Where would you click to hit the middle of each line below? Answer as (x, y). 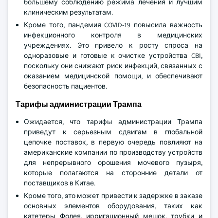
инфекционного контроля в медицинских (113, 35)
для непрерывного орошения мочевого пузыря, (113, 163)
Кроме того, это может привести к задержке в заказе (113, 196)
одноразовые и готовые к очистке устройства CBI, (113, 55)
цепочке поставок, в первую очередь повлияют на (113, 142)
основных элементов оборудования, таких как (113, 206)
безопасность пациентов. (65, 86)
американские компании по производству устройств (113, 152)
